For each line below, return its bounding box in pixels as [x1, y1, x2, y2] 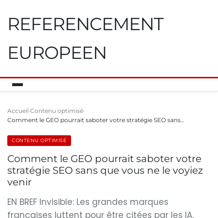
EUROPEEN [7, 42, 107, 63]
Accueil [7, 107, 29, 114]
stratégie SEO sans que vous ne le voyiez [7, 164, 203, 176]
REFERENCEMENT [7, 13, 163, 35]
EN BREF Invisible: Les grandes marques [7, 196, 168, 208]
